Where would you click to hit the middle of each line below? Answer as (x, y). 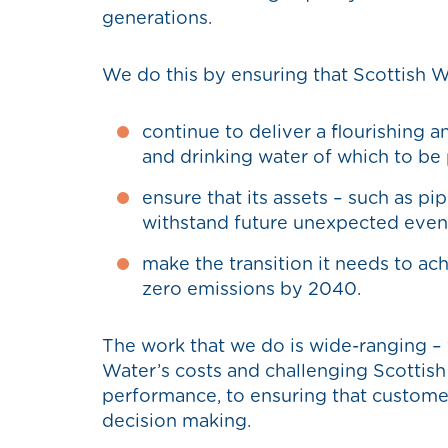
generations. (157, 19)
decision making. (176, 422)
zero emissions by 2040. (251, 290)
